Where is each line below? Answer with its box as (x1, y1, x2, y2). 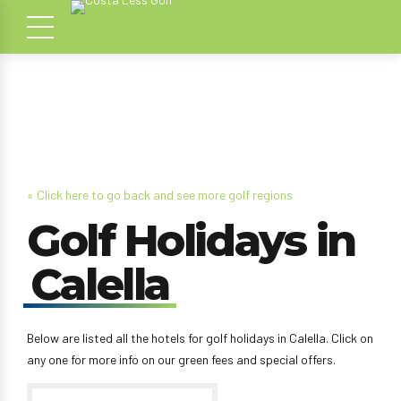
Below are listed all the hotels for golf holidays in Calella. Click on (27, 330, 373, 346)
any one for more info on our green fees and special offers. (27, 352, 336, 367)
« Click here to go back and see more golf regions (27, 187, 293, 202)
